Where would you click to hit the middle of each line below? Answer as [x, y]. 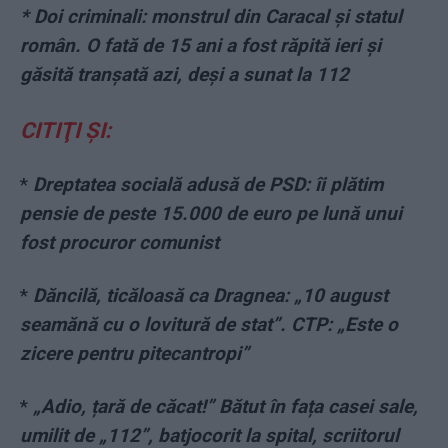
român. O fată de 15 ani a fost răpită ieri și [200, 46]
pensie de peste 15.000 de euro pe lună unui [211, 214]
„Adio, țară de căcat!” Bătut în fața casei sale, [225, 407]
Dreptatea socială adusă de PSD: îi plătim [208, 185]
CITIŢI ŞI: [65, 131]
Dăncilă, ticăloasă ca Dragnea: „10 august [210, 296]
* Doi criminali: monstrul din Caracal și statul [211, 17]
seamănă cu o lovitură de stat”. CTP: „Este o [209, 325]
